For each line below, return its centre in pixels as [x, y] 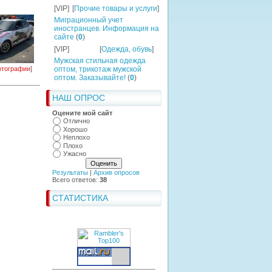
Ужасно [75, 154]
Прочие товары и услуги [116, 8]
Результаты [70, 172]
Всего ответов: [76, 179]
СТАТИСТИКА [80, 198]
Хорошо [75, 129]
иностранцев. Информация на [107, 29]
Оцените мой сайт [82, 113]
